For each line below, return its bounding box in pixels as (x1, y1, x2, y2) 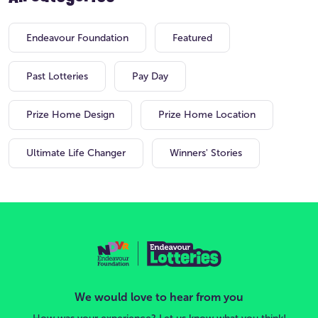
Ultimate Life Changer (26, 147, 126, 160)
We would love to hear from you (75, 290, 243, 304)
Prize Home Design (26, 109, 114, 121)
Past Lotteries (26, 70, 88, 82)
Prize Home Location (158, 109, 256, 121)
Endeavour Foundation (26, 31, 128, 44)
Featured (172, 31, 212, 44)
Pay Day (132, 70, 168, 82)
